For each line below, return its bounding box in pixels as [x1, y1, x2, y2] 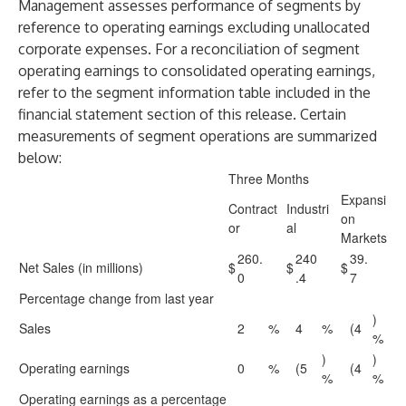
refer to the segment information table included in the [18, 83, 371, 101]
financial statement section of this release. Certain [18, 105, 346, 123]
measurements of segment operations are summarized [18, 127, 377, 145]
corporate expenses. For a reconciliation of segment [18, 40, 360, 58]
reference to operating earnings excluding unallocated [18, 18, 370, 36]
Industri [286, 199, 329, 217]
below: [18, 149, 62, 167]
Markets [341, 228, 387, 246]
